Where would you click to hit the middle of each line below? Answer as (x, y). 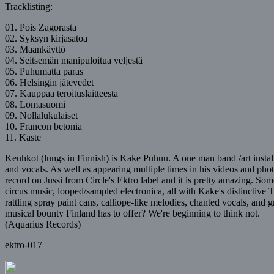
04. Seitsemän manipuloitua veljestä (82, 60)
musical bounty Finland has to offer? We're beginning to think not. (132, 213)
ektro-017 (24, 245)
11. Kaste (24, 137)
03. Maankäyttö (44, 49)
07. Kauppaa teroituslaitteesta (70, 93)
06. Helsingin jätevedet (60, 82)
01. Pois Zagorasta (50, 27)
